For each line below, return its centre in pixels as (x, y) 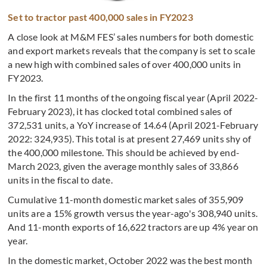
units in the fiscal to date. (60, 180)
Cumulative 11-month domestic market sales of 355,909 (126, 200)
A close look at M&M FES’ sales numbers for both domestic (131, 37)
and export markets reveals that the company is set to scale (132, 51)
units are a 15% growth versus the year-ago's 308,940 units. (133, 213)
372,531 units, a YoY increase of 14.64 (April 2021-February (133, 125)
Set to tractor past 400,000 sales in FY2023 (100, 17)
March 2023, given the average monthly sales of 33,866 (123, 166)
